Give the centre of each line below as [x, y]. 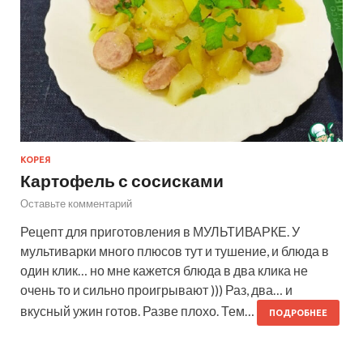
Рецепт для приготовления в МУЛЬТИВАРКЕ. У [160, 232]
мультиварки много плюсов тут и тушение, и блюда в [175, 251]
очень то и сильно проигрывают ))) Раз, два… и [156, 290]
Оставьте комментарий [76, 204]
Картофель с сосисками [122, 181]
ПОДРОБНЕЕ [298, 313]
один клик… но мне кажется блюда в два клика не [164, 271]
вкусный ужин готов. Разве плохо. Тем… [139, 311]
